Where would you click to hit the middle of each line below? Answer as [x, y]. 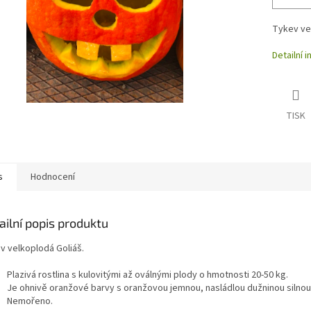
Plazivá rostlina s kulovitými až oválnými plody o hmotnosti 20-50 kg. [148, 275]
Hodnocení [53, 177]
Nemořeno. [30, 302]
